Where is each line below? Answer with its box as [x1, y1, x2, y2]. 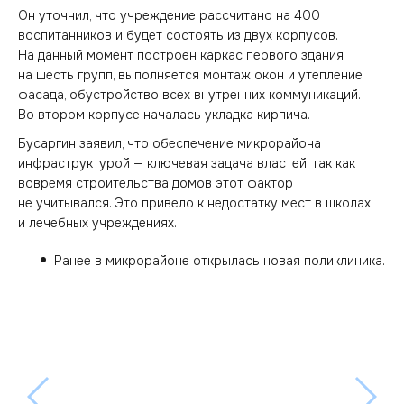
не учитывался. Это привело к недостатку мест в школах [18, 195, 371, 211]
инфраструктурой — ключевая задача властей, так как [18, 155, 355, 171]
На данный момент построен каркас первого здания [18, 46, 344, 63]
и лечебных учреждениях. [18, 215, 177, 231]
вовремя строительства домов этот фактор [18, 175, 293, 191]
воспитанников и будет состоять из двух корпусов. [18, 26, 337, 43]
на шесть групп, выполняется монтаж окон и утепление [18, 66, 363, 83]
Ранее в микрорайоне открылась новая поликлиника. [54, 252, 385, 269]
